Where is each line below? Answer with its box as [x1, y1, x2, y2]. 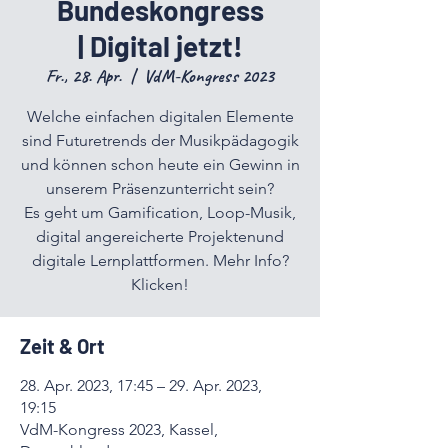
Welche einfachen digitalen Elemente [26, 107, 294, 126]
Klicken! [131, 275, 189, 294]
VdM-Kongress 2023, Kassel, [20, 420, 218, 439]
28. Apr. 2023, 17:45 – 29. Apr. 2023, [20, 376, 262, 395]
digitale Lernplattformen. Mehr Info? [31, 251, 289, 270]
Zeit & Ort [20, 334, 105, 358]
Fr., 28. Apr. [46, 65, 122, 87]
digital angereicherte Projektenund [36, 227, 284, 246]
